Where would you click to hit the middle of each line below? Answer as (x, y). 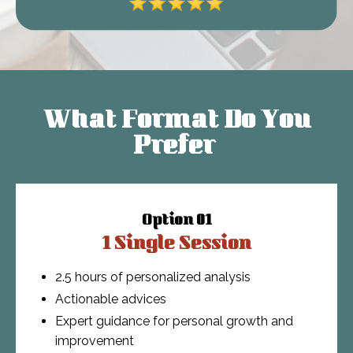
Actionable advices (111, 299)
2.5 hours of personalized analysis (153, 277)
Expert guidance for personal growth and (174, 321)
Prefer (176, 148)
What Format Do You (176, 122)
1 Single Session (176, 245)
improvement (95, 341)
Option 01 (176, 221)
